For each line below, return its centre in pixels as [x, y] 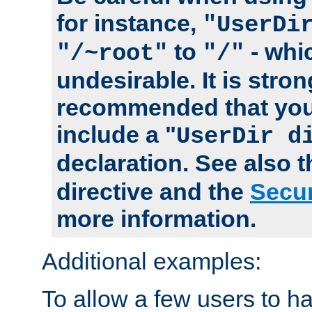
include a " [116, 134]
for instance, [130, 23]
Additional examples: [151, 261]
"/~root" [112, 53]
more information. [156, 218]
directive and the [153, 191]
